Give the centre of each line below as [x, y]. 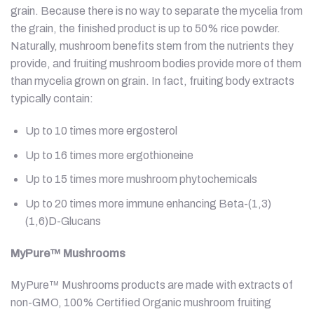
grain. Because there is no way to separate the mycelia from [157, 11]
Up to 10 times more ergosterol [101, 130]
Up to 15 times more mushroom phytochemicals [141, 179]
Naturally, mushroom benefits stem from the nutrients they [152, 46]
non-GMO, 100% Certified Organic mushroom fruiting [141, 303]
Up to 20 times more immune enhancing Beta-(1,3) [148, 203]
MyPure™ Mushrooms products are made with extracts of [152, 285]
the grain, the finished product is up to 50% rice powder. [145, 29]
